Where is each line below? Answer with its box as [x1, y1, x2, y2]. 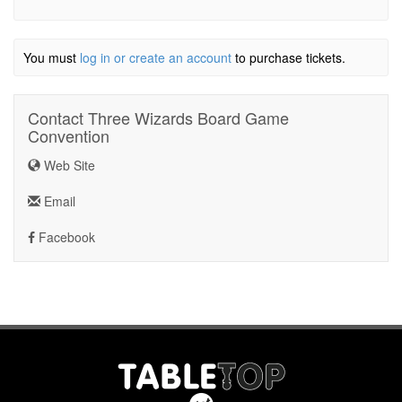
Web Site [40, 155, 95, 174]
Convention [28, 124, 109, 147]
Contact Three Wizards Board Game [28, 106, 289, 129]
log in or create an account [80, 48, 232, 66]
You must [23, 48, 80, 66]
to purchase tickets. [232, 48, 345, 66]
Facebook [35, 227, 95, 246]
